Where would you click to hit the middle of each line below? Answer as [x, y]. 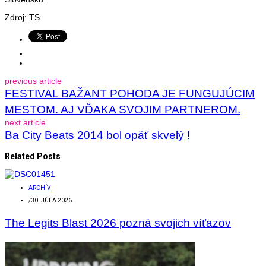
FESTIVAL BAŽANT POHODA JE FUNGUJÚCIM [130, 93]
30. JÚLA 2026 [51, 200]
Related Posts [33, 156]
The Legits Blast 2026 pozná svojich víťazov [118, 223]
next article [25, 122]
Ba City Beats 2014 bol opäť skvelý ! [97, 135]
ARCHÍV [39, 188]
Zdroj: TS [22, 17]
